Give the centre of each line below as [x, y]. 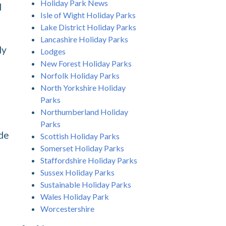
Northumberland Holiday [84, 111]
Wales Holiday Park [75, 196]
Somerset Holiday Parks [82, 148]
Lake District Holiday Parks [88, 27]
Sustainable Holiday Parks [86, 184]
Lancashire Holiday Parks [84, 39]
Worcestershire [67, 208]
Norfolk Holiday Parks [80, 75]
